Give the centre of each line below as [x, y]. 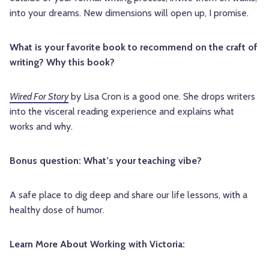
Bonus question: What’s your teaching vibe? [106, 161]
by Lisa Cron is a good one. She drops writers [162, 97]
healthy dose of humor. [57, 210]
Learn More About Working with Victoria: [97, 244]
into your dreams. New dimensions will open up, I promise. [129, 13]
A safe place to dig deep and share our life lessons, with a [128, 195]
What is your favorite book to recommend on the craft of [134, 47]
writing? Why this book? [62, 62]
